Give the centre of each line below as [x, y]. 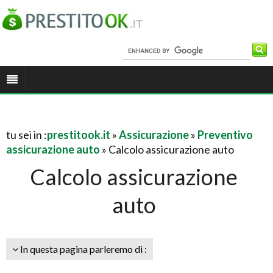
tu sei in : [27, 135]
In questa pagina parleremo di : [83, 249]
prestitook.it [79, 135]
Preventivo [225, 135]
